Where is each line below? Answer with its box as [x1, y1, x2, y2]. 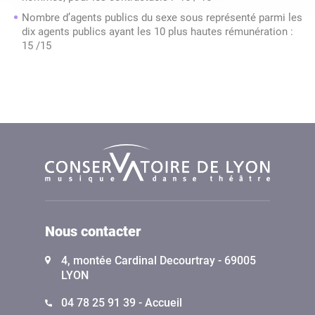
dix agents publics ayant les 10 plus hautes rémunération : [22, 25, 293, 38]
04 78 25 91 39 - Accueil [61, 296, 182, 310]
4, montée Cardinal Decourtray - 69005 [61, 254, 256, 268]
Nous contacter [45, 223, 141, 240]
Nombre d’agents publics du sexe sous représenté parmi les [22, 11, 302, 24]
